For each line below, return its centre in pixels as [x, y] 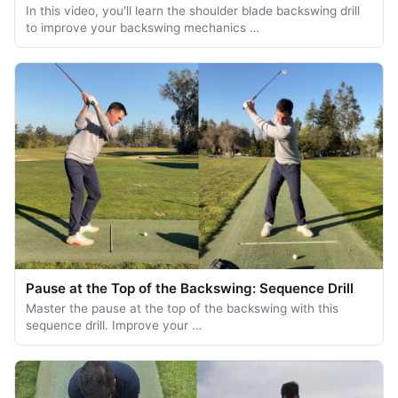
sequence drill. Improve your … [114, 326]
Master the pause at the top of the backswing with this [182, 309]
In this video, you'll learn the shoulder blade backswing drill [193, 10]
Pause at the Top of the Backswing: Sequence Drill [190, 289]
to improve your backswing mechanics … [143, 27]
